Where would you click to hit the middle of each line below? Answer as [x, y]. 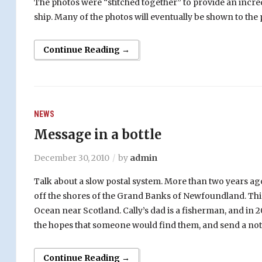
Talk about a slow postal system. [98, 182]
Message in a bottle [97, 135]
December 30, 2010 [71, 158]
